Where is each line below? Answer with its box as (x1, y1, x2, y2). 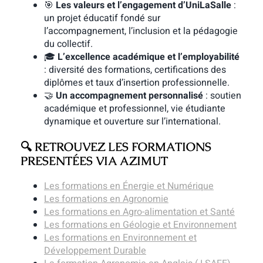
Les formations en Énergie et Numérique (43, 179, 214, 194)
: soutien (203, 89, 241, 103)
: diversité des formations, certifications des (43, 63, 226, 77)
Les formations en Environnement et (43, 231, 197, 245)
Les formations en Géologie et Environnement (43, 218, 237, 232)
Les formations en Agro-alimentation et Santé (43, 205, 235, 220)
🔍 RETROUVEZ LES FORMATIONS (20, 139, 211, 155)
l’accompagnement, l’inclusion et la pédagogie (43, 24, 238, 39)
